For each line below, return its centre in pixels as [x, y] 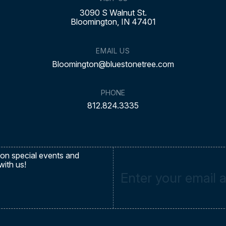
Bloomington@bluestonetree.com [113, 64]
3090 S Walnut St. [113, 13]
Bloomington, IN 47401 [113, 22]
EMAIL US [113, 51]
